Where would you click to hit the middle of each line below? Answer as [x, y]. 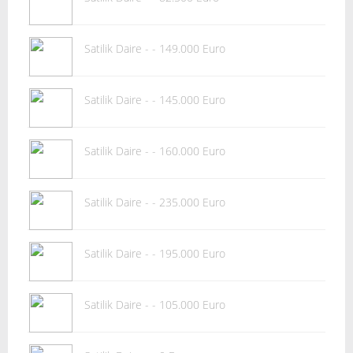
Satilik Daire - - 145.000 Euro [155, 100]
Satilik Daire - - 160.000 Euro [155, 151]
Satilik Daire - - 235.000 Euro [155, 202]
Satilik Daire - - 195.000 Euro [155, 253]
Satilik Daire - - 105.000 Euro [155, 305]
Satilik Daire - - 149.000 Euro [155, 48]
